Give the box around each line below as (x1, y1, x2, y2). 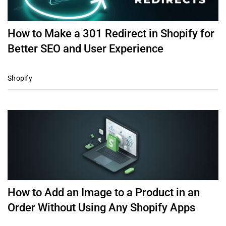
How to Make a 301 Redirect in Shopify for (7, 27, 214, 40)
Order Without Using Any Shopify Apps (7, 201, 195, 214)
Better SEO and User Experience (7, 42, 163, 55)
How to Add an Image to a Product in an (7, 186, 200, 199)
